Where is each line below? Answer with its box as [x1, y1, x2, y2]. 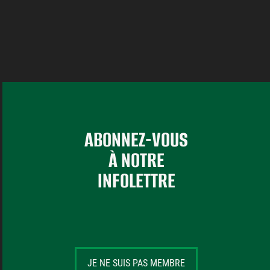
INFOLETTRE [97, 166, 175, 194]
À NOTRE [108, 146, 165, 174]
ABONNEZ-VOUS [84, 125, 189, 153]
